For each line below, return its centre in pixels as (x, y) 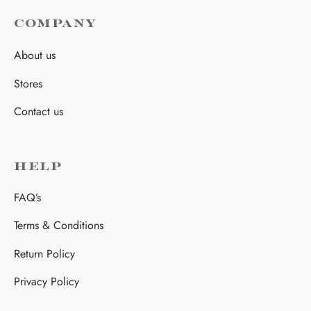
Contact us (39, 111)
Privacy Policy (47, 282)
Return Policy (44, 253)
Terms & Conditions (59, 226)
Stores (28, 83)
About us (35, 55)
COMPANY (55, 24)
